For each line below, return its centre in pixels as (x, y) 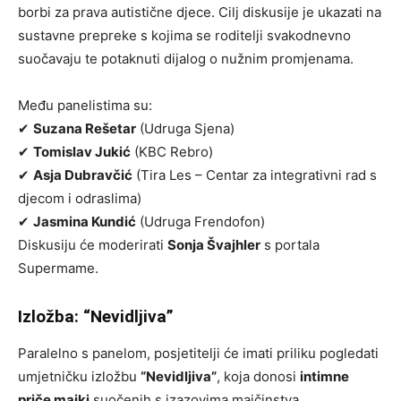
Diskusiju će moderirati (93, 245)
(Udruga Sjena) (185, 129)
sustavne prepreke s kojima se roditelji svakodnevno (184, 36)
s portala (290, 245)
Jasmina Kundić (85, 222)
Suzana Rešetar (85, 129)
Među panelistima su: (85, 106)
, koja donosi (258, 377)
